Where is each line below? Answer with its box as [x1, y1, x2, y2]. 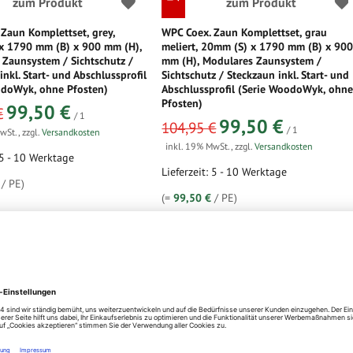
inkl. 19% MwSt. [165, 140, 232, 152]
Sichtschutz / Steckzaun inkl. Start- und [162, 68, 350, 82]
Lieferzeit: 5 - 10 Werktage [162, 165, 288, 179]
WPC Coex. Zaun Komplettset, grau [162, 25, 328, 39]
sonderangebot [161, 113, 221, 125]
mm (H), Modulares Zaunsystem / [162, 54, 322, 68]
